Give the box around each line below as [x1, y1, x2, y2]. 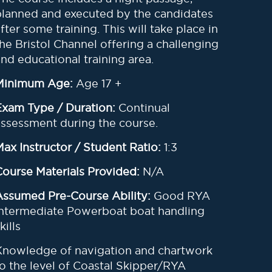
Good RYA [154, 189, 211, 203]
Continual [115, 101, 171, 115]
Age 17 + [73, 76, 122, 90]
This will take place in [103, 22, 219, 36]
